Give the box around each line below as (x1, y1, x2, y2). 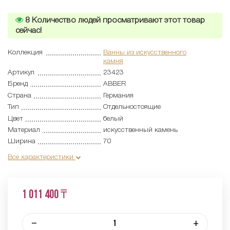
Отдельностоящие (103, 104, 161, 111)
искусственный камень (103, 126, 178, 133)
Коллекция (8, 49, 43, 56)
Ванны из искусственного (103, 49, 186, 56)
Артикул (8, 69, 34, 76)
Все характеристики (8, 154, 75, 161)
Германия (103, 92, 133, 99)
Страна (8, 92, 31, 99)
